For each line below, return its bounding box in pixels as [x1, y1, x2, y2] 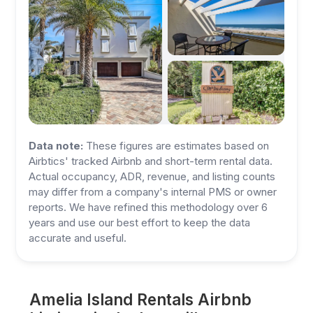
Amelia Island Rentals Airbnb [29, 290, 252, 309]
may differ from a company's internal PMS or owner [29, 185, 277, 198]
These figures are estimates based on [83, 139, 270, 152]
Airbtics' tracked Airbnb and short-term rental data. [29, 154, 273, 168]
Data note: [29, 139, 84, 152]
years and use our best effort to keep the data [29, 216, 251, 229]
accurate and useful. [29, 231, 127, 245]
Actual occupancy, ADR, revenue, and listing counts [29, 170, 276, 183]
